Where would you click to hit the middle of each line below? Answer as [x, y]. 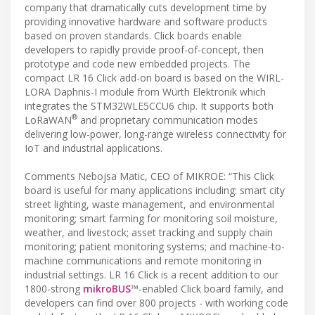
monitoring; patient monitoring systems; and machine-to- [155, 246]
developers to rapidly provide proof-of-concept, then [144, 49]
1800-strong [54, 288]
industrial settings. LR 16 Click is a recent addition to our [152, 274]
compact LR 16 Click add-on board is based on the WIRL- [154, 77]
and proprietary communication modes [168, 120]
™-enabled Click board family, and [207, 288]
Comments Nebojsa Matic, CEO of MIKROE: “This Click [149, 176]
